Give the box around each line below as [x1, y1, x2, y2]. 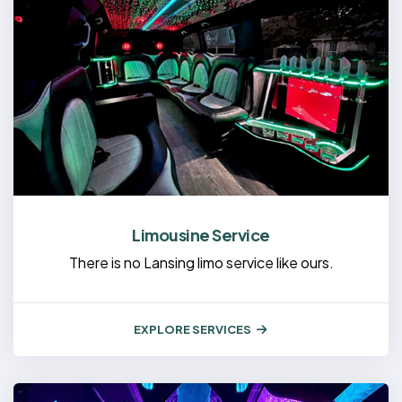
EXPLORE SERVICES [134, 321, 251, 336]
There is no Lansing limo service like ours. [68, 252, 334, 272]
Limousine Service [132, 223, 270, 245]
